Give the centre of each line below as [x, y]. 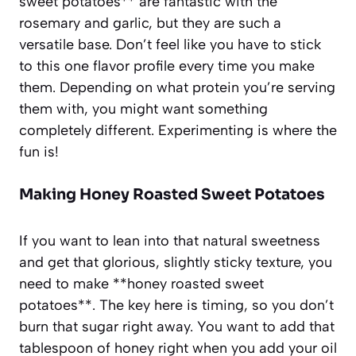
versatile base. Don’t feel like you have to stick [170, 44]
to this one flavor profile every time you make [167, 66]
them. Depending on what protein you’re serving [177, 87]
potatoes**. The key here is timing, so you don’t [176, 305]
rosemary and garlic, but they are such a [150, 23]
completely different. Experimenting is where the [178, 130]
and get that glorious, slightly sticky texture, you [176, 262]
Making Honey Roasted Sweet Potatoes [172, 194]
